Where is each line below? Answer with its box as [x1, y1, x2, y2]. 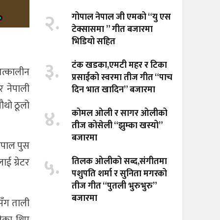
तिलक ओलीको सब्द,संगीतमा [72, 154, 167, 169]
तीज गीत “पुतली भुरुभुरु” [72, 179, 157, 194]
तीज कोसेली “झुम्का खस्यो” [72, 118, 163, 134]
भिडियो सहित [72, 34, 116, 50]
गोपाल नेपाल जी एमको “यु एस [72, 10, 171, 25]
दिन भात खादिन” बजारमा [72, 82, 156, 98]
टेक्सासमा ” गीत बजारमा [72, 22, 153, 37]
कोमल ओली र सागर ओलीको [72, 106, 168, 121]
